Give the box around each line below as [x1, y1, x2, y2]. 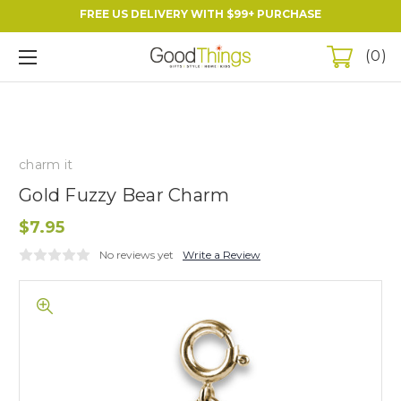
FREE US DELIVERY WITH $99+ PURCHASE [80, 7, 321, 21]
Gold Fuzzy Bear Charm [19, 183, 230, 206]
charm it [19, 156, 73, 173]
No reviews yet [99, 247, 174, 261]
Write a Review [183, 247, 260, 261]
